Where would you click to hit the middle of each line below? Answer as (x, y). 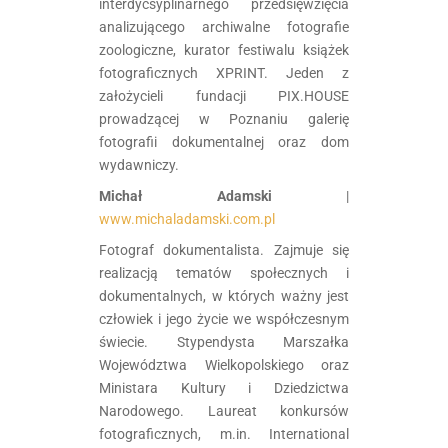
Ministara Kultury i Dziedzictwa (224, 387)
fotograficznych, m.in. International (224, 433)
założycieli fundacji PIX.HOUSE (224, 95)
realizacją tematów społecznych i (224, 272)
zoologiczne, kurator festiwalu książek (224, 49)
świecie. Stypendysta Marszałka (224, 341)
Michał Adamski (185, 195)
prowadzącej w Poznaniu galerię (224, 118)
